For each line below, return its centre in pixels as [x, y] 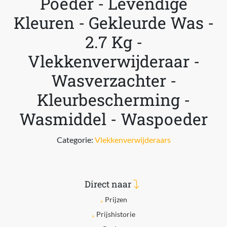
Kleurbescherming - [113, 100]
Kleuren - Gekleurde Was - [113, 23]
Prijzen [116, 199]
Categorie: [75, 140]
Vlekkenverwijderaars [133, 140]
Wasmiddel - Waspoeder [113, 119]
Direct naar [109, 184]
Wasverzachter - [113, 80]
